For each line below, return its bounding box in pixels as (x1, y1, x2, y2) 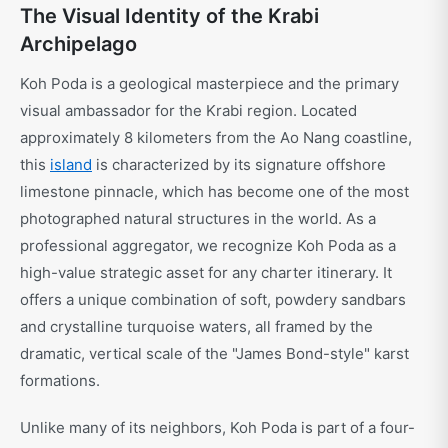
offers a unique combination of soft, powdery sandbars (20, 290, 406, 310)
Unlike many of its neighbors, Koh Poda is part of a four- (20, 418, 415, 438)
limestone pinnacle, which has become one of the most (20, 182, 409, 202)
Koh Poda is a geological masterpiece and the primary (20, 74, 399, 94)
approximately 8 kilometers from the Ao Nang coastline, (20, 128, 412, 148)
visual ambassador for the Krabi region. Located (20, 101, 357, 121)
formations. (20, 371, 100, 391)
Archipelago (20, 32, 137, 57)
